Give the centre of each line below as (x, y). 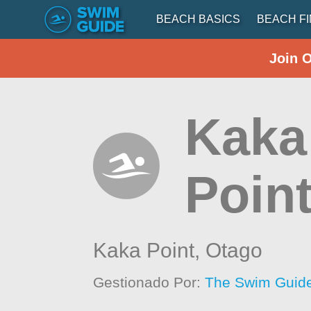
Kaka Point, (150, 250)
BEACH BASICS (198, 19)
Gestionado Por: (149, 282)
